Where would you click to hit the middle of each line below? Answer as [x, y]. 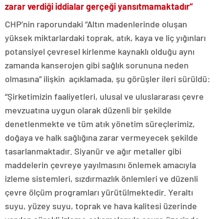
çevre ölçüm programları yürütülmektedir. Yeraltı [99, 192]
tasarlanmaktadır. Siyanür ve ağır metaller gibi [93, 151]
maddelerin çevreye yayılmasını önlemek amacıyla [100, 165]
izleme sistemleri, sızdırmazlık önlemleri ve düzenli [101, 178]
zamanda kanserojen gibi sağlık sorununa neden [97, 65]
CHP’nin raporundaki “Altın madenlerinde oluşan [96, 24]
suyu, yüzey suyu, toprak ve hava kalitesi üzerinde [101, 206]
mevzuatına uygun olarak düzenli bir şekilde [88, 110]
